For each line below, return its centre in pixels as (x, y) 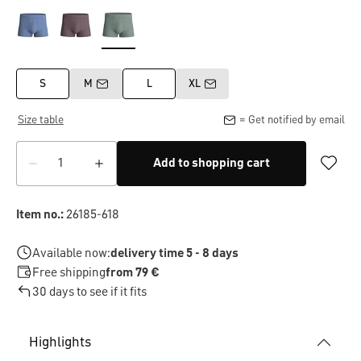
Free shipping (69, 273)
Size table (41, 120)
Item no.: (40, 215)
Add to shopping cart (212, 164)
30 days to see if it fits (89, 293)
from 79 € (133, 273)
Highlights (60, 342)
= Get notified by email (292, 120)
